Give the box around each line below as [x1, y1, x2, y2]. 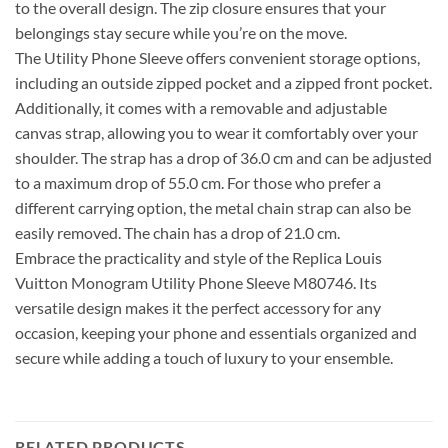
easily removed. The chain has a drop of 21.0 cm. [15, 223, 340, 243]
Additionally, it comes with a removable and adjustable [15, 98, 387, 118]
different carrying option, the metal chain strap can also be [15, 198, 411, 218]
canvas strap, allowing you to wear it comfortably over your [15, 123, 418, 143]
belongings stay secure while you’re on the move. [15, 23, 347, 43]
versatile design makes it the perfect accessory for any [15, 298, 381, 318]
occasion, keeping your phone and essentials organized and [15, 323, 417, 343]
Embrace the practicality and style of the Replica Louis [15, 248, 382, 268]
